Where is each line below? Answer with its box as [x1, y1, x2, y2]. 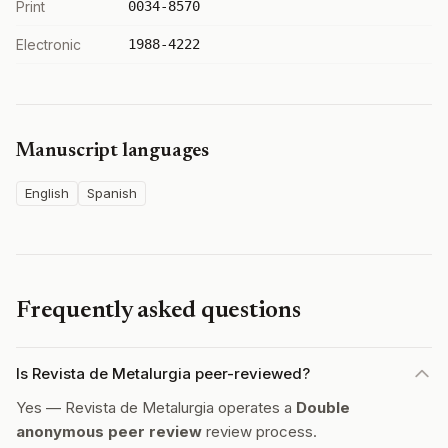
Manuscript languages [16, 141, 209, 161]
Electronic [16, 36, 81, 53]
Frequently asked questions [16, 299, 301, 323]
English [25, 185, 69, 201]
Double [296, 398, 350, 417]
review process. [202, 422, 317, 441]
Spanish [87, 185, 137, 201]
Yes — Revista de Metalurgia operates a [16, 398, 296, 417]
